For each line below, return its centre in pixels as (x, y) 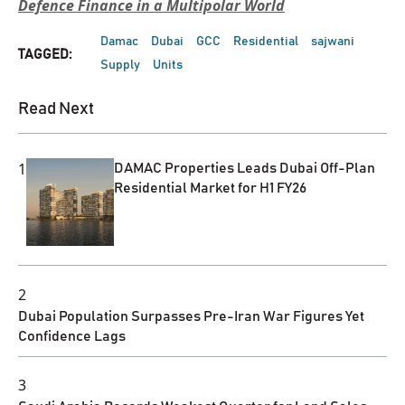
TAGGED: (45, 54)
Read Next (56, 108)
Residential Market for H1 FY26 (211, 188)
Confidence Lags (72, 336)
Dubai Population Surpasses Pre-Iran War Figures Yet (191, 316)
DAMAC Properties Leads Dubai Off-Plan (245, 168)
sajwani (333, 41)
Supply (120, 65)
